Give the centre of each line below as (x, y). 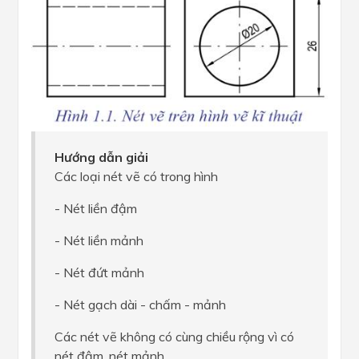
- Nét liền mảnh (99, 241)
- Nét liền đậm (96, 209)
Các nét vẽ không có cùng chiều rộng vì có (174, 337)
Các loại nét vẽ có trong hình (136, 177)
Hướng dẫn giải (101, 157)
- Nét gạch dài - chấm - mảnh (140, 305)
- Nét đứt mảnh (99, 273)
